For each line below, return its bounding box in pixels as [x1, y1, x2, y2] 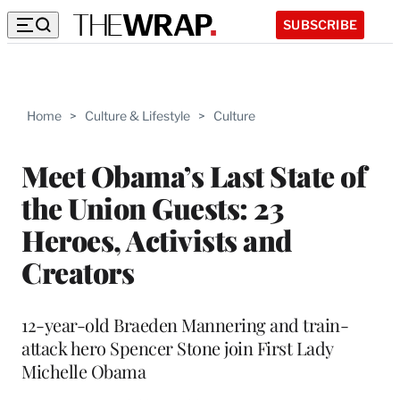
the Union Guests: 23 [21, 187, 283, 227]
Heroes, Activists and [21, 220, 292, 259]
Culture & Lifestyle [85, 108, 190, 123]
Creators [21, 252, 134, 291]
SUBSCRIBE [283, 16, 357, 32]
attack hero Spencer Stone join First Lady [21, 335, 333, 360]
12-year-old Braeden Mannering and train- [21, 312, 348, 337]
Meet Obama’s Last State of [21, 155, 366, 195]
